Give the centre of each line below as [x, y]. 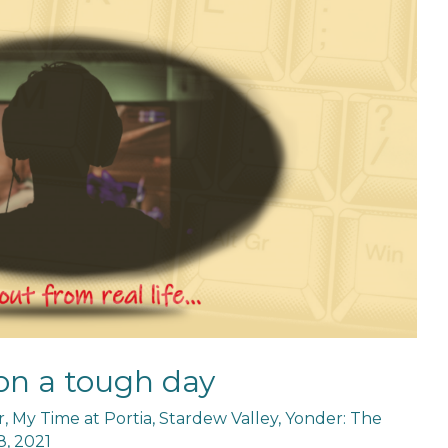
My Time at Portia [81, 418]
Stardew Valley [218, 418]
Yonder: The [333, 418]
